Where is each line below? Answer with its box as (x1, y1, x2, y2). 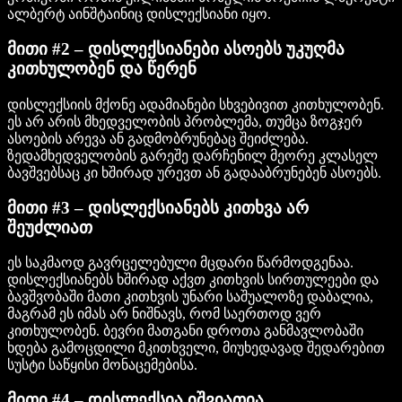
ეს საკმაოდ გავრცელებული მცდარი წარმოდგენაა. (7, 255, 354, 271)
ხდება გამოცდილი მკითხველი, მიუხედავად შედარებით (7, 340, 385, 356)
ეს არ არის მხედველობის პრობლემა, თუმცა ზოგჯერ (7, 113, 363, 129)
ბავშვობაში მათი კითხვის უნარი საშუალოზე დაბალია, (7, 289, 373, 305)
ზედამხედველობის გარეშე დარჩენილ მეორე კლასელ (7, 147, 378, 163)
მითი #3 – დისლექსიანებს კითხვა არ (7, 197, 309, 217)
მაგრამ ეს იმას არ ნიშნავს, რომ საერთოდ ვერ (7, 306, 321, 322)
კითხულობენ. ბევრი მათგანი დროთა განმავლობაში (7, 323, 363, 339)
